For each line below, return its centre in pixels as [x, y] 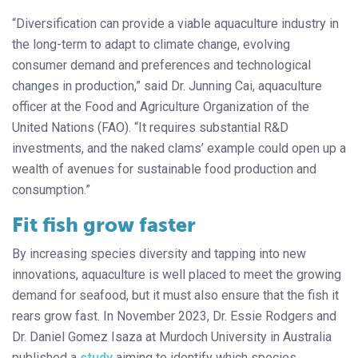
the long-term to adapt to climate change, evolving [151, 44]
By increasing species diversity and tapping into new [159, 253]
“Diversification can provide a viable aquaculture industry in [175, 23]
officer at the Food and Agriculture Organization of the [161, 106]
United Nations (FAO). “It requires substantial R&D [150, 127]
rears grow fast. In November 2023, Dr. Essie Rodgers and [174, 316]
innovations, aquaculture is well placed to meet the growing [177, 274]
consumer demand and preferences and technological [161, 65]
